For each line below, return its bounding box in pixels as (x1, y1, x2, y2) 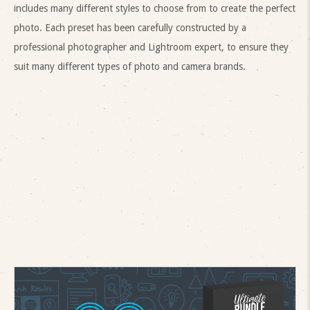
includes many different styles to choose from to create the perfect (14, 3, 295, 14)
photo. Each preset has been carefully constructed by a (14, 22, 246, 33)
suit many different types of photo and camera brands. (14, 61, 246, 72)
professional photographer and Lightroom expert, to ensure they (14, 42, 289, 53)
